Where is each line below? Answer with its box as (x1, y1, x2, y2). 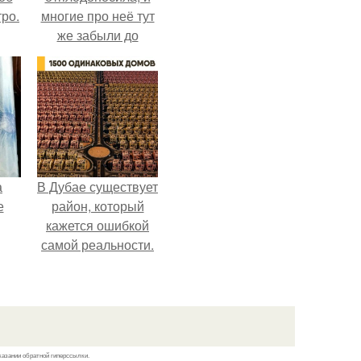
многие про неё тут (40, 6, 155, 25)
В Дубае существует (37, 177, 158, 196)
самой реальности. (41, 235, 154, 254)
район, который (51, 197, 144, 215)
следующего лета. (44, 45, 151, 64)
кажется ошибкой (46, 216, 149, 234)
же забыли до (56, 26, 139, 44)
